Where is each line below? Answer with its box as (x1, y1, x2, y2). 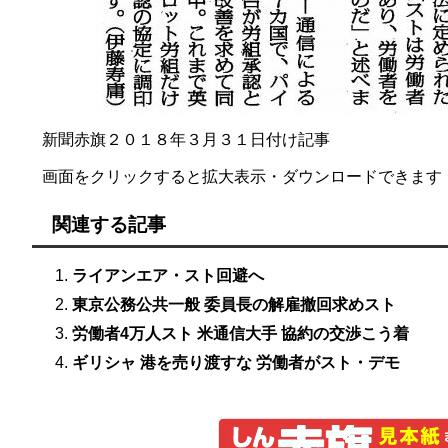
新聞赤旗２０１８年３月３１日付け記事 (42, 131, 330, 148)
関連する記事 (52, 214, 166, 235)
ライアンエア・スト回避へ (72, 267, 264, 284)
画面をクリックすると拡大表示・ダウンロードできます (42, 168, 442, 185)
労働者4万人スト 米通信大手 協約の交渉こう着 (72, 325, 409, 342)
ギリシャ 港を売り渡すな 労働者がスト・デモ (72, 354, 400, 371)
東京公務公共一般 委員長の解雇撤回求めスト (72, 296, 396, 313)
